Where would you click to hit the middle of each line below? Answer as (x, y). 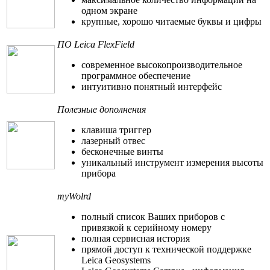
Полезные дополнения (102, 109)
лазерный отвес (113, 140)
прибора (99, 173)
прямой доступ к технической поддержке (166, 249)
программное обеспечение (136, 75)
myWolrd (74, 196)
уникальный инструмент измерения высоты (172, 162)
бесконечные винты (122, 151)
